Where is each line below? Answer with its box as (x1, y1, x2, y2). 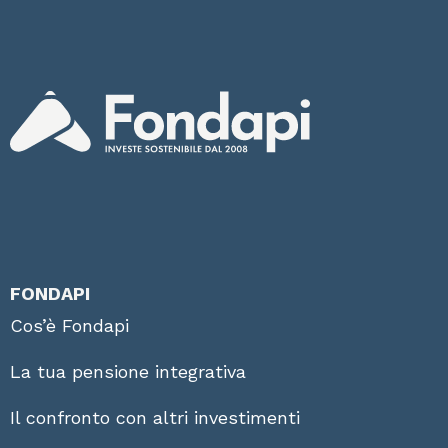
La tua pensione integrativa (10, 361, 246, 383)
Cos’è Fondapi (10, 315, 129, 337)
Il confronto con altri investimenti (10, 407, 300, 429)
